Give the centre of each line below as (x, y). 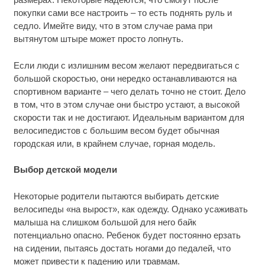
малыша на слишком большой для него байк (105, 222)
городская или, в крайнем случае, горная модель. (114, 143)
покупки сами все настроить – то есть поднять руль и (122, 13)
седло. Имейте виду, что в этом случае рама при (113, 26)
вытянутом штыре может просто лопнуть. (98, 39)
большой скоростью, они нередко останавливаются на (125, 78)
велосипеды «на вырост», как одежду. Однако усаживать (130, 209)
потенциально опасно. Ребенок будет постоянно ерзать (127, 235)
